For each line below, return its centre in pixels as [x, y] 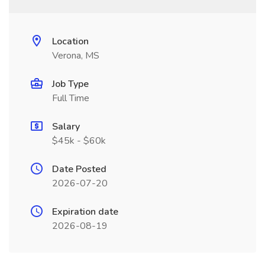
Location [70, 41]
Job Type [70, 84]
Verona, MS [76, 56]
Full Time [71, 98]
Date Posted [79, 169]
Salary [66, 127]
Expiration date [85, 212]
